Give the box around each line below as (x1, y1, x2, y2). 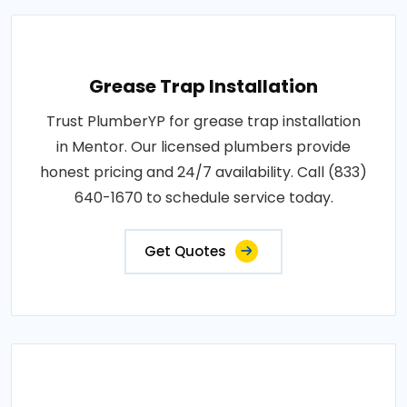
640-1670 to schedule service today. (74, 187, 333, 208)
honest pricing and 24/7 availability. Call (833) (40, 162, 367, 183)
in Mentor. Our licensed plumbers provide (56, 136, 351, 157)
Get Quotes (144, 242, 226, 261)
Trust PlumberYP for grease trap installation (46, 111, 361, 132)
